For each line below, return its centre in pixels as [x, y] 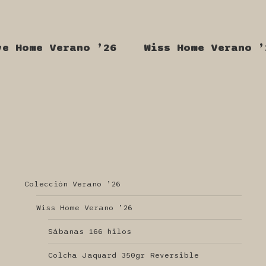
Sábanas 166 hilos [89, 232]
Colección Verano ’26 [72, 184]
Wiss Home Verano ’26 [84, 208]
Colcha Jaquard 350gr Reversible [123, 255]
